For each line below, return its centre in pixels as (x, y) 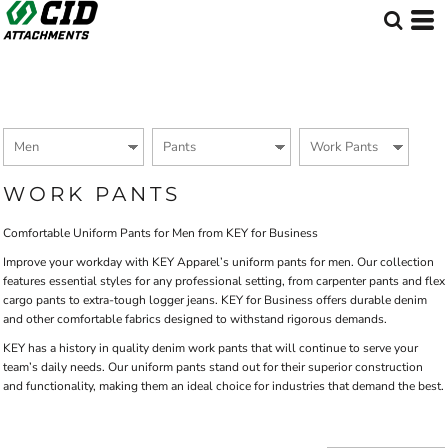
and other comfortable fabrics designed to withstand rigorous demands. (195, 319)
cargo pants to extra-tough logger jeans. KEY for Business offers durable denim (215, 300)
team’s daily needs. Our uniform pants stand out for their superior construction (213, 367)
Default (36, 16)
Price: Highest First (67, 78)
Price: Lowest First (66, 47)
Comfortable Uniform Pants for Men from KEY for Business (160, 233)
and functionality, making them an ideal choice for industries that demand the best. (223, 386)
